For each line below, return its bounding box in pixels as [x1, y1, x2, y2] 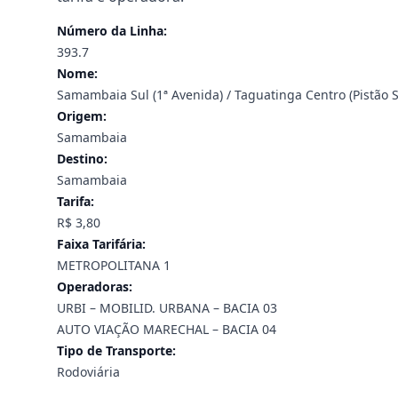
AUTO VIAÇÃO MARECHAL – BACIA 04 [57, 321, 276, 338]
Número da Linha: [57, 22, 167, 39]
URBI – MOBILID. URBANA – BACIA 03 [57, 299, 277, 316]
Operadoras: [57, 278, 132, 295]
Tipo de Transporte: [57, 342, 176, 359]
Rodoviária [57, 363, 120, 380]
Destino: [57, 150, 107, 167]
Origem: [57, 107, 107, 124]
